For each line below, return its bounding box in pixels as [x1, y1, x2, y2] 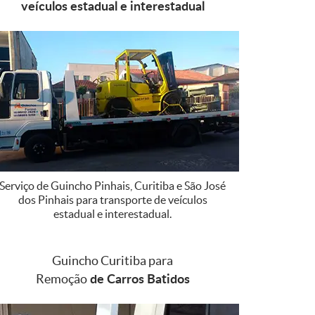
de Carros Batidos [86, 269, 190, 288]
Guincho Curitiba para [52, 252, 173, 268]
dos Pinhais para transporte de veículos [18, 193, 207, 206]
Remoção [35, 271, 87, 286]
